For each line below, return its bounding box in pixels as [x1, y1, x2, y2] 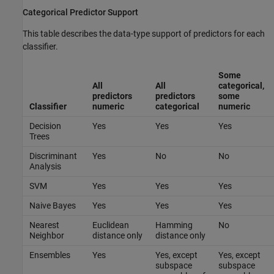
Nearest [29, 220, 59, 230]
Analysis [29, 161, 61, 171]
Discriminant [29, 150, 77, 161]
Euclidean [92, 220, 129, 230]
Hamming [155, 220, 193, 230]
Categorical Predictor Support [23, 7, 138, 17]
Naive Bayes [29, 200, 76, 210]
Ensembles [29, 250, 70, 260]
